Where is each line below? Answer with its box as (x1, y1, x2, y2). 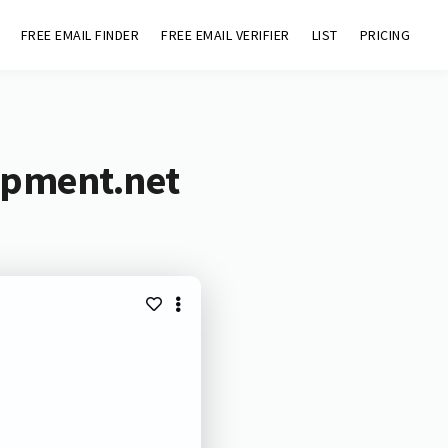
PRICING (359, 26, 411, 44)
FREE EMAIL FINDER (20, 26, 140, 44)
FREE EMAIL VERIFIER (161, 26, 290, 44)
